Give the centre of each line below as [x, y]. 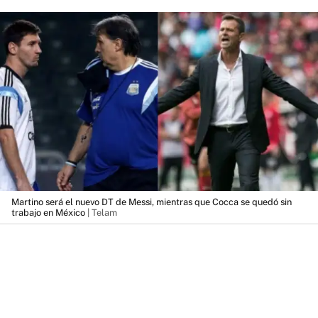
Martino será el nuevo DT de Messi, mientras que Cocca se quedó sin [152, 202]
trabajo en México [48, 212]
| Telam [101, 212]
